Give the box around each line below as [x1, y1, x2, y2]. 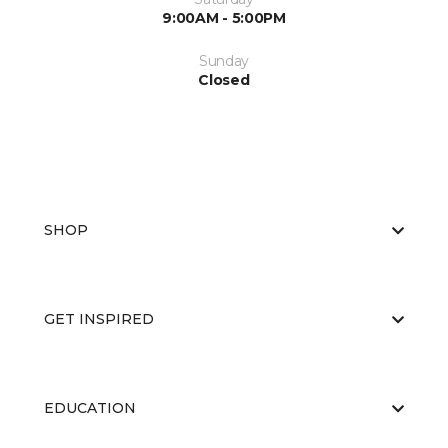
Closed [198, 71, 250, 89]
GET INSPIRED [44, 310, 154, 328]
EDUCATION [44, 399, 136, 417]
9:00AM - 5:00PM [162, 9, 286, 27]
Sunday [198, 52, 250, 70]
